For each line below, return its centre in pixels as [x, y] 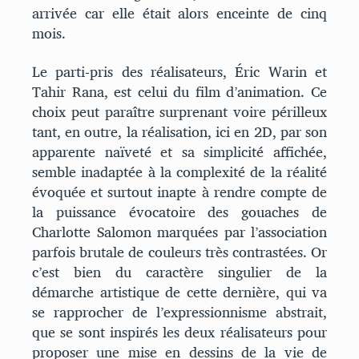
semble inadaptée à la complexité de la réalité [179, 171]
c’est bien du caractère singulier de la [179, 272]
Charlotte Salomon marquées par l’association [179, 232]
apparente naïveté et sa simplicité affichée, [179, 151]
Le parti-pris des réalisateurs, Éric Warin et [179, 71]
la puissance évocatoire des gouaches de [179, 212]
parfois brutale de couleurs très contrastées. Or [179, 252]
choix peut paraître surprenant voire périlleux [179, 111]
